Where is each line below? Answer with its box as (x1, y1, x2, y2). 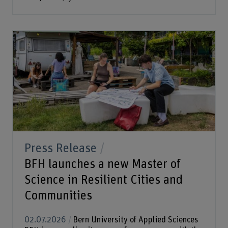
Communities (24, 189, 92, 203)
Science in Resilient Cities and (24, 174, 183, 187)
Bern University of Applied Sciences (71, 215, 198, 224)
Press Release (24, 142, 97, 155)
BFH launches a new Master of (24, 158, 181, 171)
